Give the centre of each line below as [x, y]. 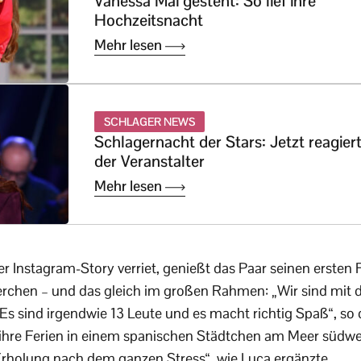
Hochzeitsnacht [149, 21]
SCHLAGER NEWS [149, 122]
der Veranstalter [149, 162]
